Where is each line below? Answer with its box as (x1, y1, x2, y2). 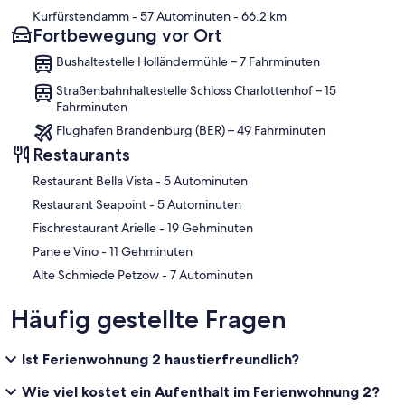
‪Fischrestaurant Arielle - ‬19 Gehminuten (167, 220, 253, 237)
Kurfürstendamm (33, 8, 129, 25)
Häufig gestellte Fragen (11, 304, 287, 335)
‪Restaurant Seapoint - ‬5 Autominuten (157, 196, 241, 213)
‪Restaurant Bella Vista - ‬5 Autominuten (164, 173, 248, 190)
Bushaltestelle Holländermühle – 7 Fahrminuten (56, 53, 320, 71)
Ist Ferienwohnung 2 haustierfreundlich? (22, 350, 299, 369)
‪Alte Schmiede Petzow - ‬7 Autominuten (170, 267, 253, 284)
